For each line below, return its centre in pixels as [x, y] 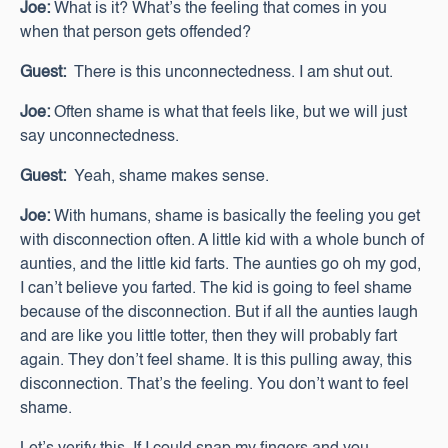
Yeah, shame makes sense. [167, 177]
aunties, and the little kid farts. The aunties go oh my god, [220, 265]
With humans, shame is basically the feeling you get [235, 217]
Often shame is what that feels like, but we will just [228, 113]
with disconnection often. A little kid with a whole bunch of [222, 241]
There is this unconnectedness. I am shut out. [229, 73]
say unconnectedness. [99, 137]
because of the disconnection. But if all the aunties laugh [219, 313]
